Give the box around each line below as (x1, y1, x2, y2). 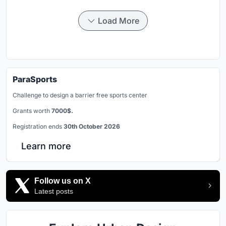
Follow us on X (34, 176, 91, 185)
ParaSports (13, 74, 57, 84)
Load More (98, 15, 139, 26)
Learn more (21, 140, 71, 151)
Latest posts (34, 187, 73, 195)
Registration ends (13, 122, 64, 130)
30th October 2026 (64, 122, 120, 130)
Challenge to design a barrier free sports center (13, 91, 147, 99)
